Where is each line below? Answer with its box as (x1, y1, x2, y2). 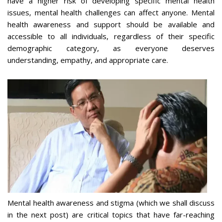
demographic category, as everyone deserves (7, 43, 215, 53)
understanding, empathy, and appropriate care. (7, 55, 168, 65)
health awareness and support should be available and (7, 19, 215, 29)
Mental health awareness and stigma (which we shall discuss (7, 197, 215, 208)
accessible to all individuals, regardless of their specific (7, 31, 215, 41)
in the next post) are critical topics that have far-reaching (7, 209, 215, 220)
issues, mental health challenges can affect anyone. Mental (7, 7, 215, 17)
